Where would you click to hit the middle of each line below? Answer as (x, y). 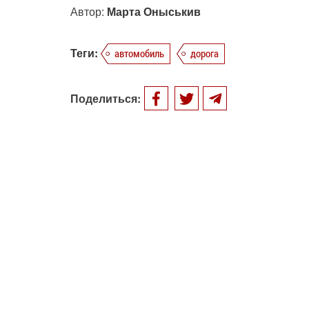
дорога (205, 53)
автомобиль (139, 53)
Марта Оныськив (154, 12)
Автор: (89, 12)
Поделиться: (106, 99)
